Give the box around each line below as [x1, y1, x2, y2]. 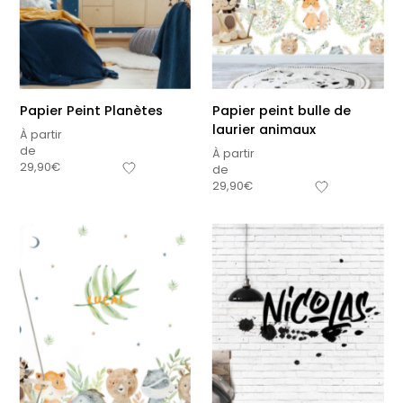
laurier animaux [212, 121, 316, 139]
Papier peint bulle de [212, 102, 351, 121]
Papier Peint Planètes [19, 102, 163, 121]
